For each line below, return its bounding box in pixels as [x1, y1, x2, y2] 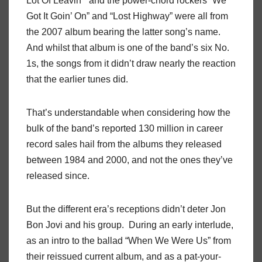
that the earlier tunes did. [26, 74, 128, 85]
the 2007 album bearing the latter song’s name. [26, 27, 220, 37]
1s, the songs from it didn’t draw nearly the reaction [26, 58, 236, 69]
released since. [26, 171, 89, 181]
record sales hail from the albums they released [26, 139, 222, 150]
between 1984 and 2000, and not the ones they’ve [26, 155, 233, 166]
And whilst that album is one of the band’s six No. [26, 43, 229, 53]
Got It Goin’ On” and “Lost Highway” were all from [26, 11, 228, 22]
